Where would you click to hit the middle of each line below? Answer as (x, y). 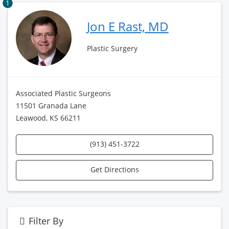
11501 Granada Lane (51, 105)
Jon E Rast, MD (128, 26)
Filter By (46, 221)
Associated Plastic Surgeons (63, 93)
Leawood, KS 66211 (48, 118)
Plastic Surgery (112, 48)
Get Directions (114, 169)
